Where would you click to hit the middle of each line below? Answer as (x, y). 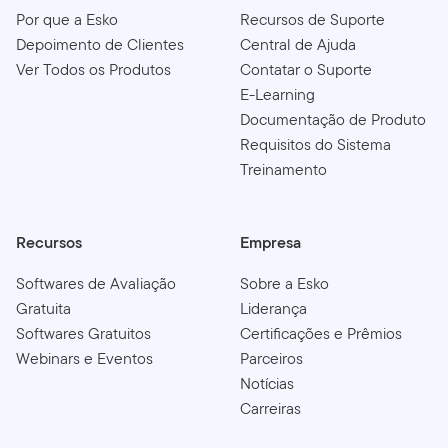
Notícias (267, 383)
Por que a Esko (67, 19)
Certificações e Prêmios (321, 333)
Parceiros (271, 358)
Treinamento (283, 169)
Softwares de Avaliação (96, 283)
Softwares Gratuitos (83, 333)
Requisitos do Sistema (315, 144)
